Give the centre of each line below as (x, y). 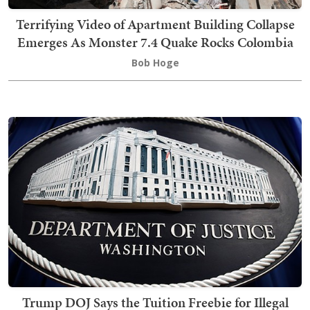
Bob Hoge (155, 63)
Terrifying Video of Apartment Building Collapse (155, 25)
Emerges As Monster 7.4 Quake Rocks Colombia (155, 43)
